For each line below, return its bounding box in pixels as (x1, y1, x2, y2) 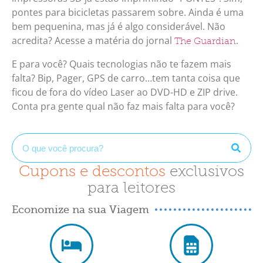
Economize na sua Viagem (12, 204, 149, 216)
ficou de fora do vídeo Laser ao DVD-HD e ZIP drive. (12, 85, 238, 99)
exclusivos (170, 163, 244, 180)
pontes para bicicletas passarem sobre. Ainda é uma (12, 6, 244, 19)
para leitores (87, 179, 176, 197)
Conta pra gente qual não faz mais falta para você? (12, 99, 235, 113)
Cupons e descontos (19, 163, 170, 180)
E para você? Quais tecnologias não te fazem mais (12, 57, 231, 70)
